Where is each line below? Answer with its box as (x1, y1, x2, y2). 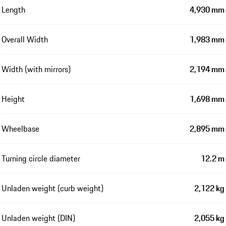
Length (2, 3, 25, 16)
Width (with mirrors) (2, 63, 71, 75)
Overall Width (2, 33, 48, 45)
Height (2, 92, 25, 105)
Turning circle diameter (2, 152, 80, 164)
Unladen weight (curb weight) (2, 182, 103, 194)
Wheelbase (2, 122, 39, 135)
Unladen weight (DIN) (2, 211, 75, 224)
